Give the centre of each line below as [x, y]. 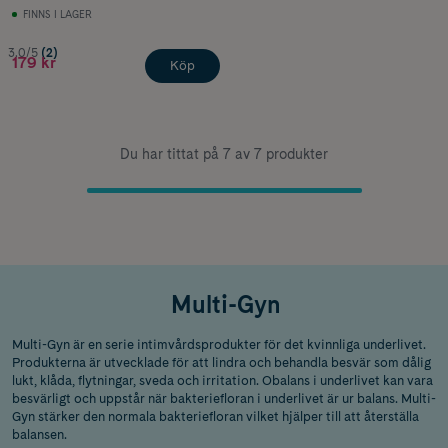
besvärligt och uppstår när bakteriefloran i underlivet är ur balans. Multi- [224, 398]
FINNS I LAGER [57, 13]
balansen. [39, 434]
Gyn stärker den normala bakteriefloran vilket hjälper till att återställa [215, 416]
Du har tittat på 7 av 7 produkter [224, 153]
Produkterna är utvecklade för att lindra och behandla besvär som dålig [221, 362]
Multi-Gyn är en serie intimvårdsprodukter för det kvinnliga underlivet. [219, 344]
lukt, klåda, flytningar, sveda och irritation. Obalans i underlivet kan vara [222, 380]
